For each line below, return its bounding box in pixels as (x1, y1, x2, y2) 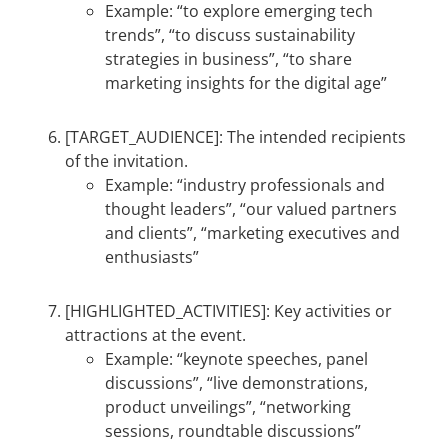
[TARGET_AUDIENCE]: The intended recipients (65, 126, 406, 148)
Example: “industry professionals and (105, 174, 385, 196)
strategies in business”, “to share (105, 48, 352, 70)
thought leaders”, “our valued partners (105, 198, 397, 220)
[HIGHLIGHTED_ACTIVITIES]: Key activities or (65, 300, 392, 322)
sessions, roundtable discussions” (105, 420, 361, 442)
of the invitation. (65, 150, 188, 172)
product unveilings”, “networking (105, 396, 351, 418)
